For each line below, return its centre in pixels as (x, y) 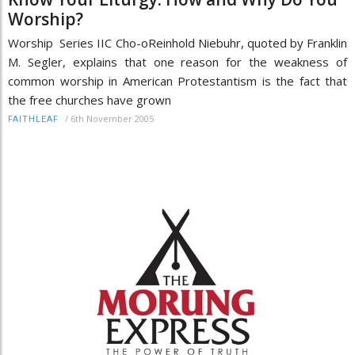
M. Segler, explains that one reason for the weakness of (177, 62)
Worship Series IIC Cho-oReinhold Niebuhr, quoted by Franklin (177, 43)
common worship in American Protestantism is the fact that (177, 81)
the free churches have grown (90, 100)
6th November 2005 (112, 119)
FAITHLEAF (33, 120)
